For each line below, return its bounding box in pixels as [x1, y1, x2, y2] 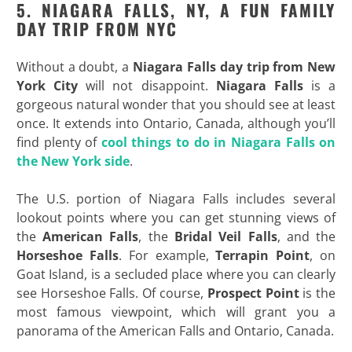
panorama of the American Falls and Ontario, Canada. [16, 321, 334, 339]
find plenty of [16, 133, 101, 151]
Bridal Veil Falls [174, 227, 277, 245]
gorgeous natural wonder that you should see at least [16, 95, 336, 113]
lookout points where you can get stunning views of [16, 208, 336, 226]
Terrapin [215, 246, 269, 264]
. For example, [118, 246, 216, 264]
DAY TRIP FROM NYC [16, 16, 178, 41]
